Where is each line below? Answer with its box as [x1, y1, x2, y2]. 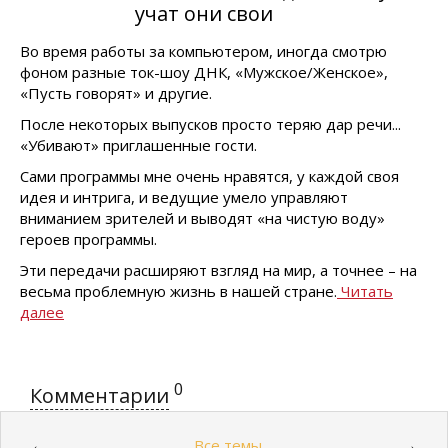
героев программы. [20, 229, 157, 249]
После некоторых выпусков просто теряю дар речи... [20, 114, 401, 134]
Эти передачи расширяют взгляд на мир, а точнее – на [20, 260, 417, 280]
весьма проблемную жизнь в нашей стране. [20, 281, 337, 301]
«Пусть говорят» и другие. [20, 83, 212, 103]
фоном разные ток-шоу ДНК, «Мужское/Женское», [20, 62, 388, 82]
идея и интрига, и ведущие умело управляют [20, 187, 348, 207]
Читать [337, 281, 393, 301]
